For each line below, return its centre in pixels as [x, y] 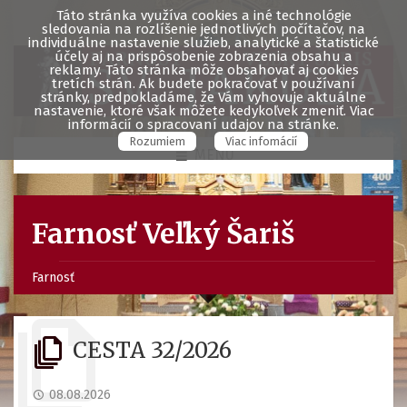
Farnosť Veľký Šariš [164, 234]
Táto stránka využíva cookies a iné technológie [203, 15]
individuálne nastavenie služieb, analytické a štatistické [203, 43]
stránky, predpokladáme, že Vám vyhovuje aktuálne [203, 97]
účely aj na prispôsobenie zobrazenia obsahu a [203, 56]
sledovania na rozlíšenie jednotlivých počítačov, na [203, 29]
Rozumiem [157, 141]
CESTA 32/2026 [152, 351]
